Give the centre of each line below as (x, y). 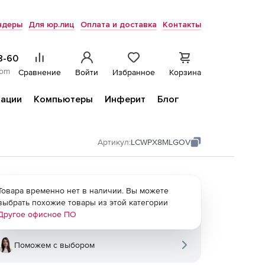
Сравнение (40, 72)
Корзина (185, 72)
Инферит (125, 99)
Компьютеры (63, 99)
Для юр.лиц (51, 25)
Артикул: (114, 142)
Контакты (182, 25)
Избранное (134, 72)
